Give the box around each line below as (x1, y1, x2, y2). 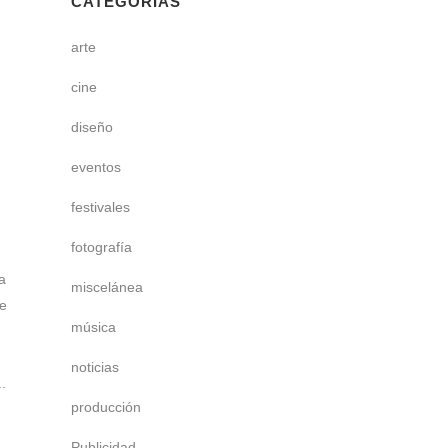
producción (71, 399, 141, 415)
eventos (71, 159, 121, 175)
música (71, 319, 116, 335)
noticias (71, 359, 119, 375)
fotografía (71, 239, 132, 255)
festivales (71, 199, 130, 215)
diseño (71, 119, 113, 135)
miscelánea (71, 279, 143, 295)
